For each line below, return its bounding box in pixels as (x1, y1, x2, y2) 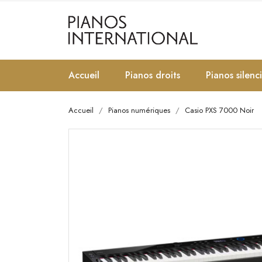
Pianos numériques (108, 105, 170, 116)
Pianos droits (125, 68, 180, 82)
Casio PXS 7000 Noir (185, 105, 254, 116)
